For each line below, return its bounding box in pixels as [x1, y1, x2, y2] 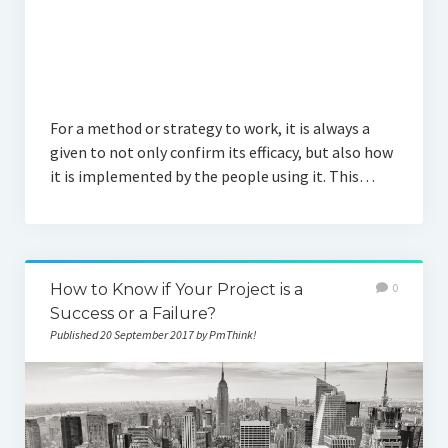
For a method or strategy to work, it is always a [49, 118, 370, 139]
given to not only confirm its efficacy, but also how [49, 142, 393, 163]
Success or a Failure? [49, 304, 216, 324]
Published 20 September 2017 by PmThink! [49, 327, 256, 343]
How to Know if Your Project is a [49, 280, 303, 300]
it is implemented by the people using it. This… [49, 166, 375, 187]
